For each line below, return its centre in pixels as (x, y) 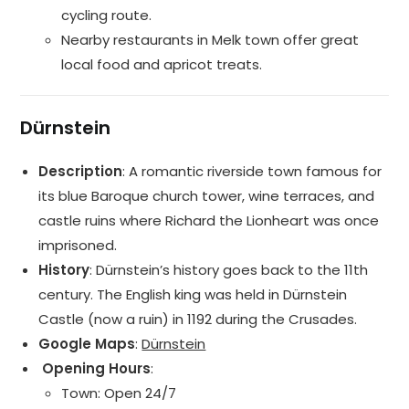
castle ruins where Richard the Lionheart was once (209, 221)
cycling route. (107, 16)
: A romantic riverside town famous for (252, 172)
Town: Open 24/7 (119, 393)
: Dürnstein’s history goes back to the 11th (229, 270)
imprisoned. (78, 246)
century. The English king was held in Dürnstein (193, 295)
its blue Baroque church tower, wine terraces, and (207, 196)
